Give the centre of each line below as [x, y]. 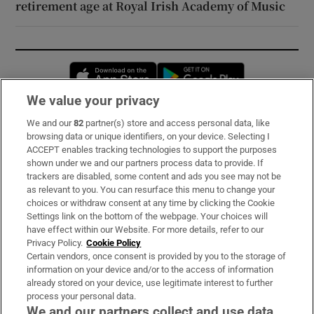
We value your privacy [94, 101]
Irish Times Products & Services [96, 209]
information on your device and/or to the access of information [150, 269]
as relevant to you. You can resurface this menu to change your [151, 190]
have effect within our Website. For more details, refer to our [145, 230]
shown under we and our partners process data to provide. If [145, 163]
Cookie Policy [114, 243]
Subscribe [41, 131]
